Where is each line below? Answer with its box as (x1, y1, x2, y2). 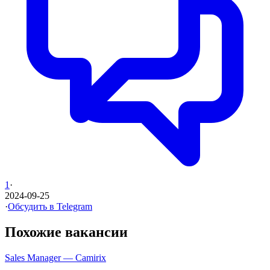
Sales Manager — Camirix (5, 252, 106, 263)
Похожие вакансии (5, 224, 128, 240)
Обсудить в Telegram (8, 201, 92, 212)
